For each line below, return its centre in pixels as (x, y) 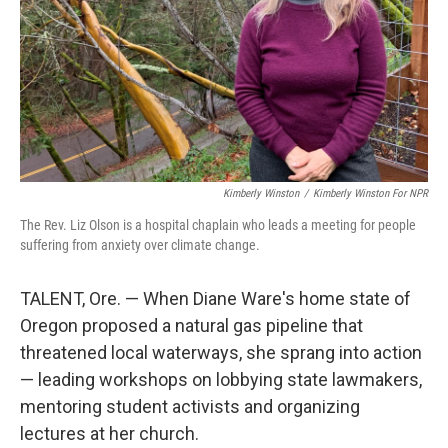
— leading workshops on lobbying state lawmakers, (221, 379)
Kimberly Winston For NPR (370, 193)
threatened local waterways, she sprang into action (221, 352)
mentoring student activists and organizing (190, 406)
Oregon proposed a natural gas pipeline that (191, 325)
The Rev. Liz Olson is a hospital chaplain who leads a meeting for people (218, 225)
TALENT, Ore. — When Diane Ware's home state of (215, 298)
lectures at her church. (109, 433)
